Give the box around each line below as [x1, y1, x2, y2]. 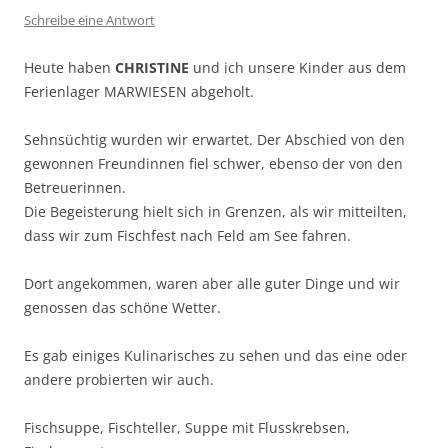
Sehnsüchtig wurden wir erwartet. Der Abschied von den [24, 130, 405, 150]
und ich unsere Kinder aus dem [189, 58, 406, 78]
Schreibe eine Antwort [24, 11, 155, 30]
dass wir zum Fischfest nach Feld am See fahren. [24, 226, 351, 246]
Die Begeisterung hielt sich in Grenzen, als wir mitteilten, [24, 202, 407, 222]
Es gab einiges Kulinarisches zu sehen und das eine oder [24, 346, 407, 366]
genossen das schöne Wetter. [24, 298, 221, 318]
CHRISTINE [115, 58, 189, 78]
